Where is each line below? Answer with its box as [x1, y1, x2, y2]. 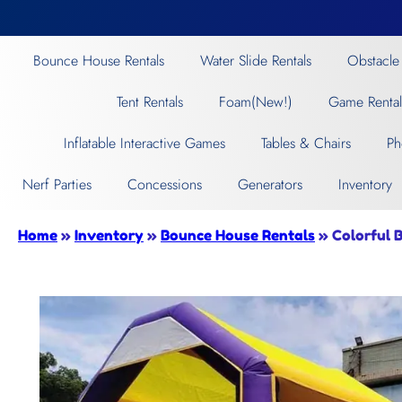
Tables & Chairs [260, 133, 351, 153]
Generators [238, 174, 303, 195]
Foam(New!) [218, 92, 293, 112]
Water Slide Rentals [200, 50, 312, 71]
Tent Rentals [116, 92, 183, 112]
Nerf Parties [22, 174, 92, 195]
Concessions [127, 174, 203, 195]
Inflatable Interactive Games [63, 133, 225, 153]
